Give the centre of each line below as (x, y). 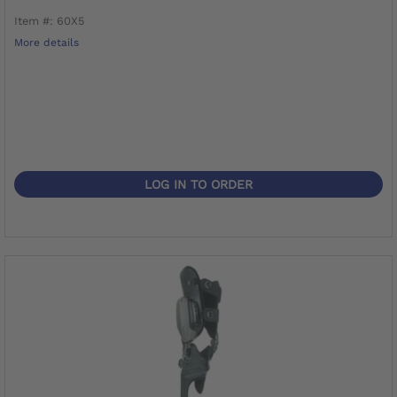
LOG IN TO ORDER (198, 184)
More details (47, 42)
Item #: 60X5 (49, 20)
